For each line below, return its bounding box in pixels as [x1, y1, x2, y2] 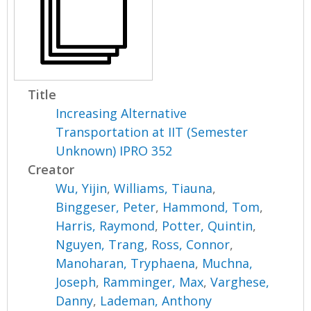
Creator [28, 161, 75, 178]
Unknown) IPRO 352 [56, 142, 173, 160]
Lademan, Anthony [100, 292, 212, 310]
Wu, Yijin [56, 180, 108, 197]
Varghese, [210, 274, 270, 291]
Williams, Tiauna [114, 180, 213, 197]
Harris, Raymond [56, 217, 155, 235]
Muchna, [202, 255, 253, 272]
